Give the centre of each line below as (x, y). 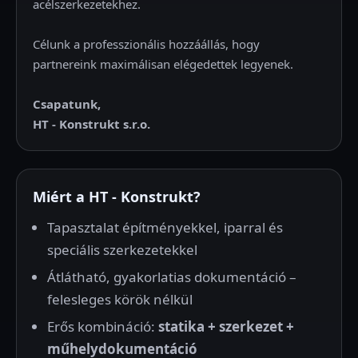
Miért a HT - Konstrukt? (117, 197)
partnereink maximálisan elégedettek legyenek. (163, 64)
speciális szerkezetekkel (122, 250)
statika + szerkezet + (226, 326)
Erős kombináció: (103, 326)
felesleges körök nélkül (120, 299)
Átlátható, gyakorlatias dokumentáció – (172, 277)
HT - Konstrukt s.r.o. (91, 124)
